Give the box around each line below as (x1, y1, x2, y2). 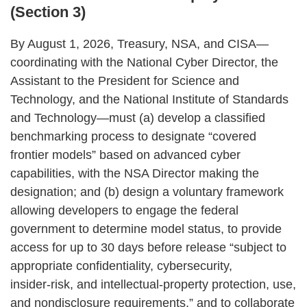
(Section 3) (10, 3, 86, 21)
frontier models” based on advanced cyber (10, 147, 241, 162)
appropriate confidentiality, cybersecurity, (10, 258, 232, 273)
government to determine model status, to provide (10, 221, 282, 236)
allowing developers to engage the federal (10, 203, 238, 217)
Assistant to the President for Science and (10, 73, 239, 88)
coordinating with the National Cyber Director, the (10, 55, 278, 69)
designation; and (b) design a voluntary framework (10, 184, 284, 199)
